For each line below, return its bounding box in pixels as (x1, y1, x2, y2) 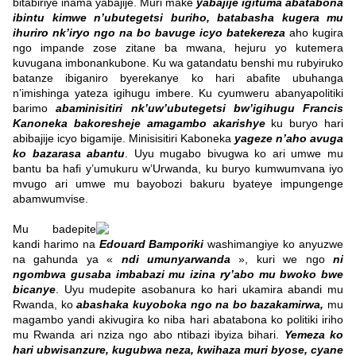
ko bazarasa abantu (13, 147, 126, 161)
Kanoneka (13, 117, 74, 130)
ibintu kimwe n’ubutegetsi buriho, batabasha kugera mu (13, 11, 343, 25)
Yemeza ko (284, 328, 344, 342)
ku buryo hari (271, 117, 344, 130)
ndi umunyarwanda (121, 253, 231, 266)
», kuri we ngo (230, 253, 334, 266)
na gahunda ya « (13, 253, 122, 266)
